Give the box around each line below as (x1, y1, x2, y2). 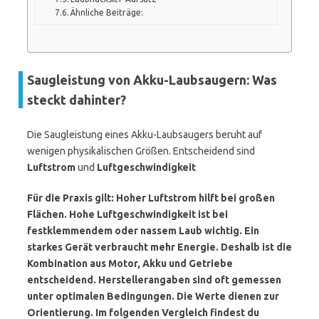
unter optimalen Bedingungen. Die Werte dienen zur (27, 291, 279, 302)
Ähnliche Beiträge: (70, 7, 144, 17)
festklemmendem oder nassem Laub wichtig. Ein (27, 225, 259, 236)
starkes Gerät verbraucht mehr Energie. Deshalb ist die (27, 241, 292, 253)
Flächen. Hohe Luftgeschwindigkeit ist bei (27, 209, 228, 220)
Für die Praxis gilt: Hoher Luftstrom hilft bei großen (27, 192, 275, 204)
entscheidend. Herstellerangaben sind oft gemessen (27, 274, 281, 286)
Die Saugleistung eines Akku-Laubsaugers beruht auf (27, 129, 262, 140)
